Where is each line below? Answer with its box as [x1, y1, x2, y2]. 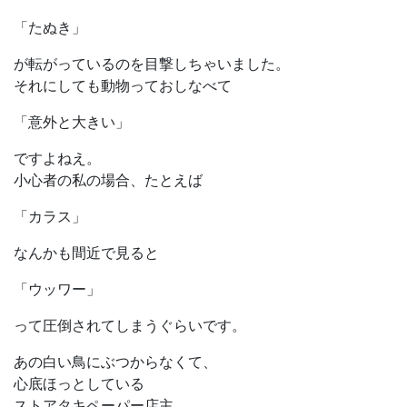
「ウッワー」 [14, 280, 101, 299]
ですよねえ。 [14, 149, 101, 168]
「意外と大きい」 [14, 113, 130, 132]
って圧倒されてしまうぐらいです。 [14, 316, 246, 335]
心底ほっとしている [14, 374, 144, 393]
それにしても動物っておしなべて [14, 76, 232, 95]
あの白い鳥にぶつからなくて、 [14, 352, 217, 372]
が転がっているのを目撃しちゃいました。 [14, 55, 290, 74]
